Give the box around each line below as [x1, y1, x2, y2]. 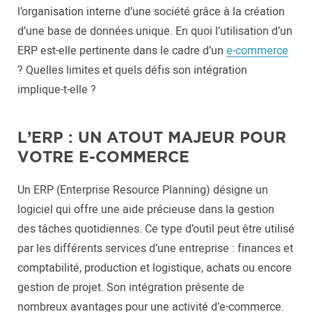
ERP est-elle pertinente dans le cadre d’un [17, 42, 226, 59]
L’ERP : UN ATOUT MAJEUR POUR [17, 128, 286, 146]
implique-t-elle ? [17, 81, 96, 98]
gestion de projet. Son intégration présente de [17, 279, 244, 296]
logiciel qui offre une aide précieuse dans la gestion [17, 201, 274, 218]
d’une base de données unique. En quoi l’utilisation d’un [17, 23, 292, 40]
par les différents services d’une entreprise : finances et [17, 240, 293, 257]
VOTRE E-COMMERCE [17, 148, 189, 165]
